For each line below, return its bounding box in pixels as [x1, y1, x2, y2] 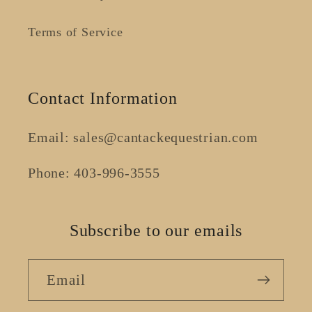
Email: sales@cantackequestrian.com [28, 130, 258, 146]
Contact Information [28, 89, 178, 108]
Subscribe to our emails [69, 221, 243, 240]
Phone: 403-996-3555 [28, 165, 160, 180]
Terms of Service [28, 25, 123, 40]
